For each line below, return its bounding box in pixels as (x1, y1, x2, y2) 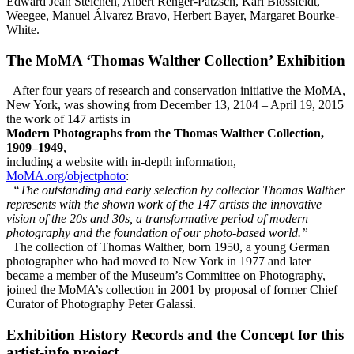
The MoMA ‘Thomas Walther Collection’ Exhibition (6, 51, 345, 69)
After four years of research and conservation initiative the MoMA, (6, 84, 345, 98)
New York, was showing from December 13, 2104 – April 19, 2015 (6, 98, 344, 112)
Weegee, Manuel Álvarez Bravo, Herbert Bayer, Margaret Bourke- (6, 8, 339, 22)
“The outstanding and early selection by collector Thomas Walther (13, 183, 345, 198)
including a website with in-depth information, (6, 155, 236, 169)
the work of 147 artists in (6, 112, 130, 126)
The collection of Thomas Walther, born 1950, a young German (6, 240, 330, 254)
